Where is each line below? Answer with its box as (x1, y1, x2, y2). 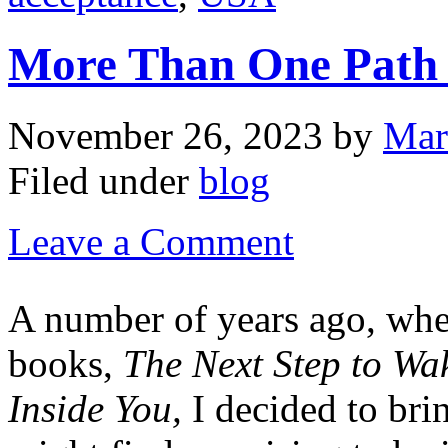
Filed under (8, 158, 199, 202)
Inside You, (8, 386, 192, 430)
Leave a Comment (8, 219, 294, 263)
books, (8, 341, 123, 385)
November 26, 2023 (8, 113, 323, 157)
